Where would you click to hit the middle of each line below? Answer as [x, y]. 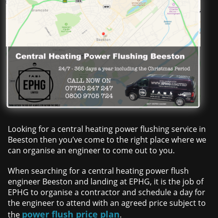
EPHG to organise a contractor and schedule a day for [107, 192]
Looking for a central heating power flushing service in [107, 129]
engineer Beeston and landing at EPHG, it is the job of [106, 182]
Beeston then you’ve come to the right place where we [107, 140]
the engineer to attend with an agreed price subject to [107, 203]
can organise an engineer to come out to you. [91, 151]
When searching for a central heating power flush [99, 171]
